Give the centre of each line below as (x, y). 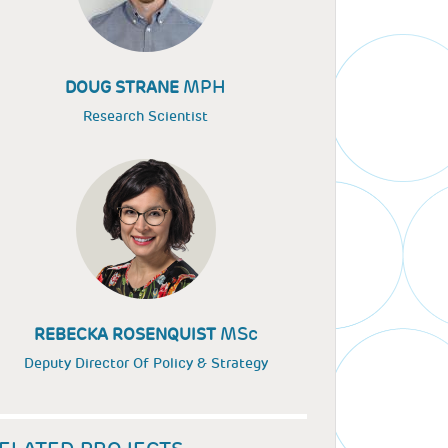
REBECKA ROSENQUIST (126, 334)
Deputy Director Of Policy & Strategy (145, 363)
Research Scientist (145, 116)
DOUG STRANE (124, 87)
